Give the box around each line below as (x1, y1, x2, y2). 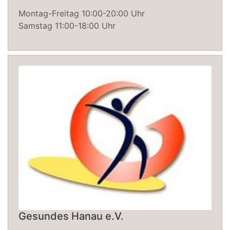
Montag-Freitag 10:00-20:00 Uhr (18, 8, 145, 18)
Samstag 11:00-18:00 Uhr (18, 20, 116, 31)
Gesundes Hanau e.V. (18, 209, 124, 222)
